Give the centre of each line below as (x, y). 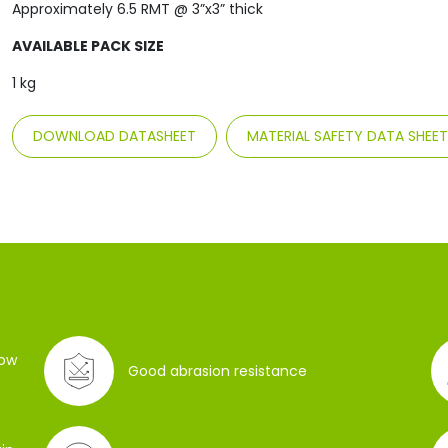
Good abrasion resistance (218, 370)
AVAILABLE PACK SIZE (87, 46)
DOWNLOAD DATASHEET (114, 136)
